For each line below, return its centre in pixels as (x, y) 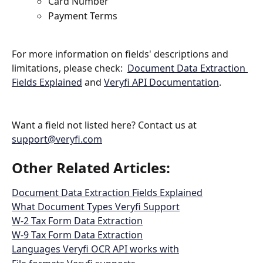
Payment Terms (83, 16)
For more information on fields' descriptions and (121, 54)
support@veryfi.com (57, 139)
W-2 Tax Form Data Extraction (77, 221)
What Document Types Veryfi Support (96, 207)
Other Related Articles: (93, 168)
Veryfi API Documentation (161, 82)
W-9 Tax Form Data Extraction (77, 235)
